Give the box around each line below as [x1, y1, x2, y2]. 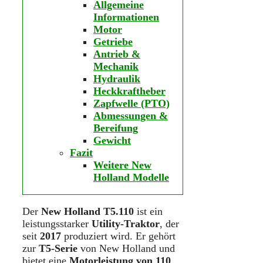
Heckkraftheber [93, 85, 166, 97]
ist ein [134, 205, 163, 217]
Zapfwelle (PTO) [93, 97, 170, 109]
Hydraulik [93, 72, 140, 85]
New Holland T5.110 [41, 205, 134, 217]
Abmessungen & [93, 109, 168, 122]
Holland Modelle [93, 171, 169, 183]
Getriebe [93, 35, 133, 48]
